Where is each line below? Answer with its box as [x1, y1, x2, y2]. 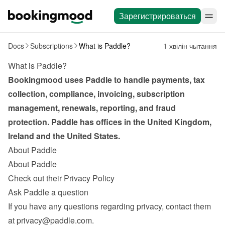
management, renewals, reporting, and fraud [8, 102, 176, 114]
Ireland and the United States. [8, 130, 120, 142]
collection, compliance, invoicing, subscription [8, 88, 185, 99]
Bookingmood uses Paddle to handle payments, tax [8, 74, 205, 85]
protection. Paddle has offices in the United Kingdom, [8, 116, 211, 128]
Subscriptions [30, 41, 73, 51]
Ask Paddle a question [8, 186, 88, 198]
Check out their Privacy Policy [8, 172, 115, 184]
